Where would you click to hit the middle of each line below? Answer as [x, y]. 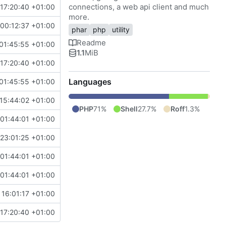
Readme [91, 42]
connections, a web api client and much [139, 7]
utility [121, 30]
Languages [90, 81]
